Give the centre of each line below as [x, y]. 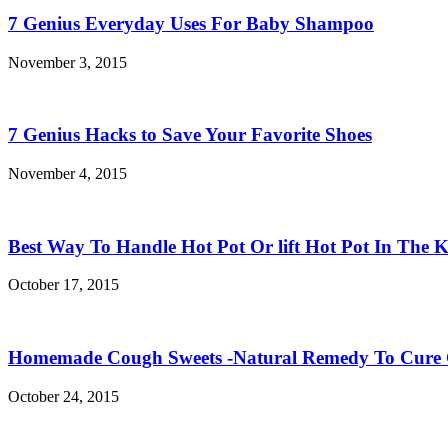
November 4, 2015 [67, 173]
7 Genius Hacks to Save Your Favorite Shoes [190, 135]
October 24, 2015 [63, 396]
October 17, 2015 [63, 285]
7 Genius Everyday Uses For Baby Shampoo [191, 23]
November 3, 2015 [67, 62]
